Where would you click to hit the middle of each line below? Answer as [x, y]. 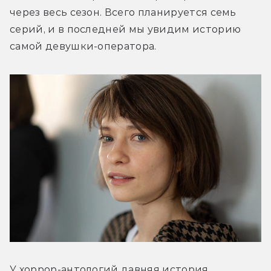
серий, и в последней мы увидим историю [126, 29]
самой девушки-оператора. [83, 46]
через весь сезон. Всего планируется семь [123, 12]
